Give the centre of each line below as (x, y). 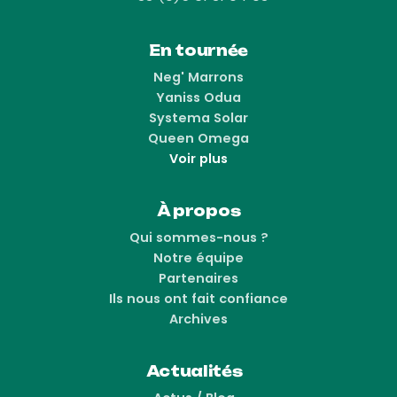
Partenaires (198, 278)
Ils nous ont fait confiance (198, 299)
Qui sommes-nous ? (198, 237)
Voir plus (198, 159)
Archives (198, 319)
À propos (198, 211)
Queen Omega (198, 138)
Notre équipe (198, 258)
